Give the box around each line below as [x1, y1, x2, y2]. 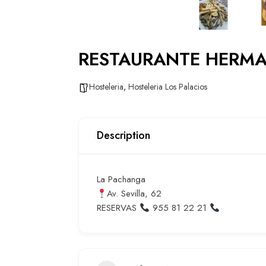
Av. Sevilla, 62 [107, 187, 162, 200]
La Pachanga [97, 173, 145, 186]
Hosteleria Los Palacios [128, 81, 207, 93]
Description [97, 128, 150, 143]
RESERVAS [97, 201, 140, 214]
